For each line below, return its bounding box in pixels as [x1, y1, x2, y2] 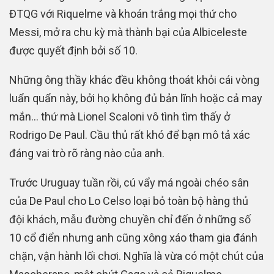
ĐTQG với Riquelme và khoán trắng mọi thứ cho [9, 7, 237, 20]
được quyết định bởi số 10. [9, 43, 138, 57]
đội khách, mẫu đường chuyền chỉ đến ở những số [9, 212, 251, 226]
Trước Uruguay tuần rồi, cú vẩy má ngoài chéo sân [9, 176, 249, 189]
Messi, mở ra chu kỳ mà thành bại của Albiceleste [9, 25, 247, 39]
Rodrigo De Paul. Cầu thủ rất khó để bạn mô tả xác [9, 128, 250, 141]
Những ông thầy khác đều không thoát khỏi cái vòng [9, 73, 259, 86]
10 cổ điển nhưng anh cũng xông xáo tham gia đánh [9, 231, 257, 244]
